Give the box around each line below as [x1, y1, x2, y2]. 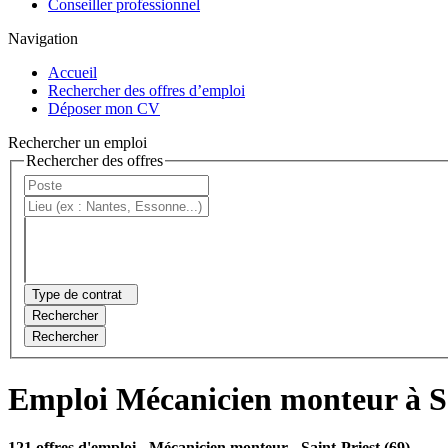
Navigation [8, 29, 78, 47]
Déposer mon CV [48, 99, 160, 117]
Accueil [48, 63, 97, 81]
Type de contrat [32, 287, 122, 303]
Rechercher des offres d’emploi [48, 81, 245, 99]
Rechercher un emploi [8, 133, 147, 151]
